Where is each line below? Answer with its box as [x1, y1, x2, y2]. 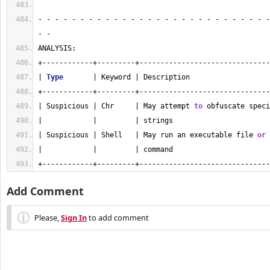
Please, [34, 212, 61, 223]
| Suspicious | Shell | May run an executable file [38, 131, 257, 139]
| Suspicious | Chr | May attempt [38, 102, 194, 110]
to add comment [87, 212, 149, 223]
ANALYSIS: [38, 44, 76, 52]
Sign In [61, 212, 87, 223]
